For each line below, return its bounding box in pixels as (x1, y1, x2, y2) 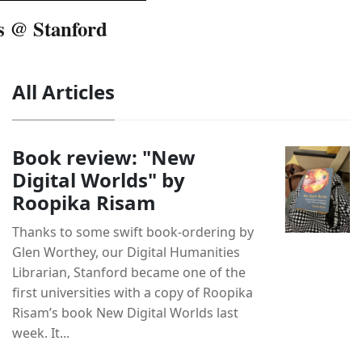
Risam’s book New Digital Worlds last (12, 303, 238, 322)
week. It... (12, 323, 69, 342)
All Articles (12, 78, 115, 105)
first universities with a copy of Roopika (12, 283, 253, 301)
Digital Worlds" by (12, 166, 185, 193)
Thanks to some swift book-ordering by (12, 222, 254, 241)
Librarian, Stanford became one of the (12, 263, 246, 281)
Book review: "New (12, 143, 196, 170)
